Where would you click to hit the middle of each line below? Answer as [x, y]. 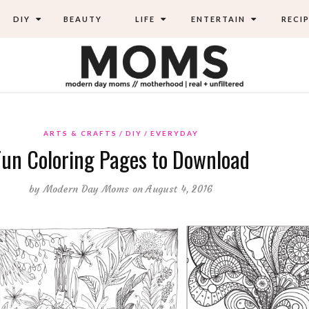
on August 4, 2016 [172, 189]
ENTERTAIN [217, 19]
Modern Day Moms [86, 189]
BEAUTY [82, 19]
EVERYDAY [174, 133]
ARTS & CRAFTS [80, 133]
